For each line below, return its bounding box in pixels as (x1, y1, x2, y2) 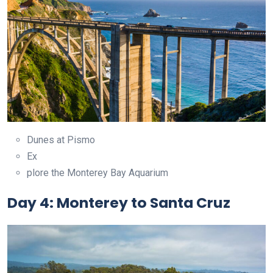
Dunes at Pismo (27, 134, 95, 146)
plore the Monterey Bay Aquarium (27, 167, 168, 179)
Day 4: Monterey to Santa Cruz (7, 193, 230, 213)
